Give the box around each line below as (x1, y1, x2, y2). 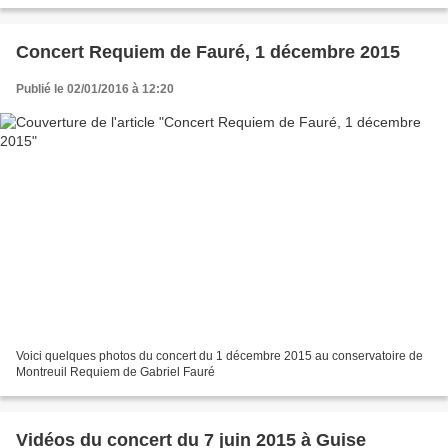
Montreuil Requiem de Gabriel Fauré (16, 365, 215, 380)
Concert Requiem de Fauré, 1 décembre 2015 (16, 41, 400, 62)
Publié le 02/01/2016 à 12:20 (16, 81, 174, 96)
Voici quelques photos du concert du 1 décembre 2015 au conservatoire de (16, 349, 423, 364)
